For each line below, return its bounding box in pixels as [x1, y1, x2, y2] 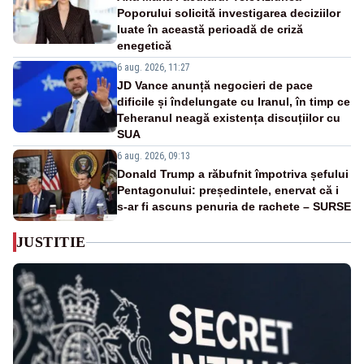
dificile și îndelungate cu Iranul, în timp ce [117, 95, 350, 109]
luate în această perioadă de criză [117, 23, 303, 37]
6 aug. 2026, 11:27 [117, 62, 190, 74]
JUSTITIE [16, 234, 86, 251]
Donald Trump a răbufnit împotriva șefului [117, 167, 349, 181]
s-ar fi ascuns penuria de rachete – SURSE [117, 200, 351, 214]
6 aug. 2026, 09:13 [117, 150, 190, 162]
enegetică [117, 39, 171, 53]
